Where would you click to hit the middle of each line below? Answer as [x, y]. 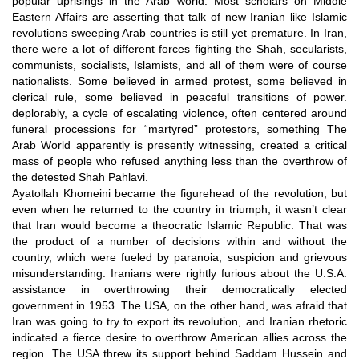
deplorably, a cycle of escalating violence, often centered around [179, 113]
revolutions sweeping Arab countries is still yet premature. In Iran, [179, 32]
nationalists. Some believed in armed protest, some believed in [179, 81]
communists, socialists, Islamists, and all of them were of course [179, 65]
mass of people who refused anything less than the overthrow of [179, 161]
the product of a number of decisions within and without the [179, 241]
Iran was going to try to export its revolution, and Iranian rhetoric [179, 321]
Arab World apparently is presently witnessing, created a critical [179, 145]
